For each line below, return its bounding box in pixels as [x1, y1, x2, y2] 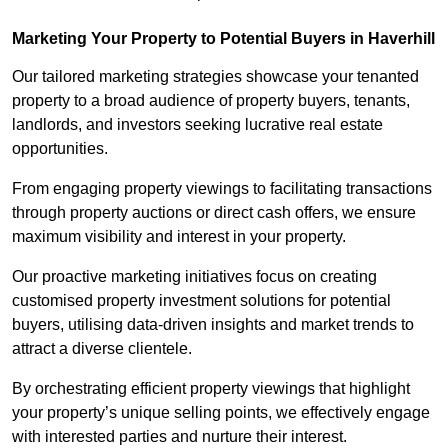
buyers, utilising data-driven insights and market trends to [12, 316, 414, 334]
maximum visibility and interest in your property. [12, 228, 346, 246]
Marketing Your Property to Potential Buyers [12, 30, 350, 48]
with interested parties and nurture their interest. [12, 428, 347, 446]
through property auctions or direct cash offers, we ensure [12, 204, 416, 222]
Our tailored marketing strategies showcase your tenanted [12, 68, 419, 86]
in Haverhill [350, 30, 435, 48]
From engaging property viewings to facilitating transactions [12, 180, 432, 198]
